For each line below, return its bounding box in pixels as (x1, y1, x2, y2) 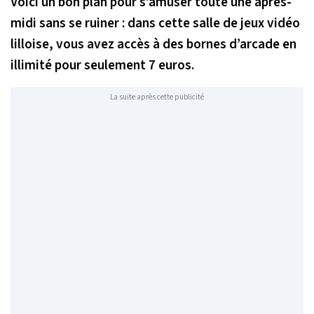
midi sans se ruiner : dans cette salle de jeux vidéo (11, 13, 300, 33)
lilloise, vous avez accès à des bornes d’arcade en (11, 34, 296, 54)
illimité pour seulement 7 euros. (11, 55, 194, 75)
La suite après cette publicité (110, 92, 204, 103)
